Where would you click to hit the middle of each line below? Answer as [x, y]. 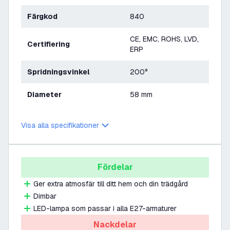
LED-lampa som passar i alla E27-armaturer [105, 208]
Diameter [47, 94]
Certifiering [51, 44]
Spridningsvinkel [61, 72]
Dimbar [45, 196]
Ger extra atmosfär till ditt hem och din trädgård [111, 184]
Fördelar [115, 167]
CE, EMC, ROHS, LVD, [164, 39]
